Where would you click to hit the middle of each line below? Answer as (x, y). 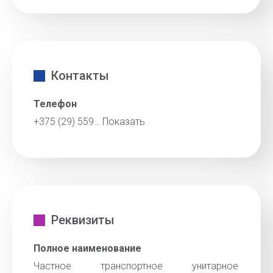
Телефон (55, 104)
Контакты (80, 76)
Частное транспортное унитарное (136, 266)
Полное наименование (87, 248)
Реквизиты (83, 220)
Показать (124, 122)
